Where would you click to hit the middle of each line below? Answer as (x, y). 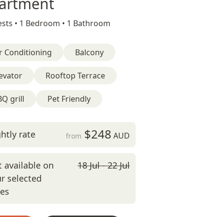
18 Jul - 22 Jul (104, 165)
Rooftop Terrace (75, 76)
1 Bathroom (89, 23)
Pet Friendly (69, 99)
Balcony (89, 52)
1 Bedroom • (43, 23)
